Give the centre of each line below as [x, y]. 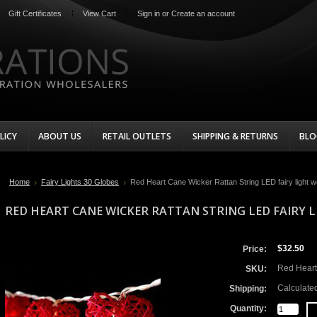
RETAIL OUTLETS [137, 136]
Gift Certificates [35, 13]
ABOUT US [60, 136]
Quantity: [248, 309]
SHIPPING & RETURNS [235, 136]
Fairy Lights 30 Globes [80, 182]
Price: [255, 249]
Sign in [149, 13]
